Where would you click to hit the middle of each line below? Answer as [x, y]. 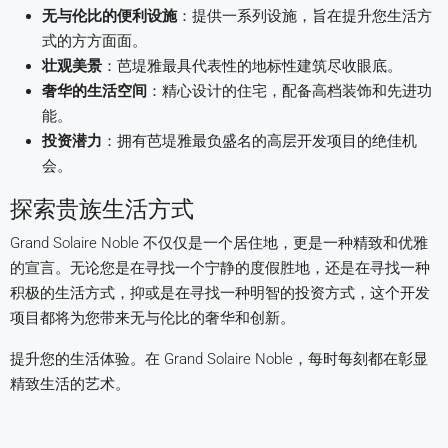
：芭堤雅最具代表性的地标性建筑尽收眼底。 [252, 66]
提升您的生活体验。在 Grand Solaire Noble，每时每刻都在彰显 [219, 359]
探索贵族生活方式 [102, 209]
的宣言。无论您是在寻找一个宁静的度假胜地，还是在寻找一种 [220, 268]
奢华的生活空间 [94, 91]
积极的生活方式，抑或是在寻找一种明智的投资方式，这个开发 [220, 293]
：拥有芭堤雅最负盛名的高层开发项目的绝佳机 [259, 141]
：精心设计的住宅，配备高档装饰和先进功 [289, 91]
